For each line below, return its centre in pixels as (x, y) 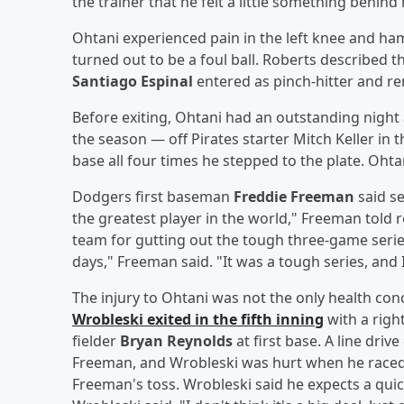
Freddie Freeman (294, 196)
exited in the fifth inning (234, 319)
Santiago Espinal (133, 81)
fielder (96, 340)
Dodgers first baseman (153, 196)
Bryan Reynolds (176, 340)
